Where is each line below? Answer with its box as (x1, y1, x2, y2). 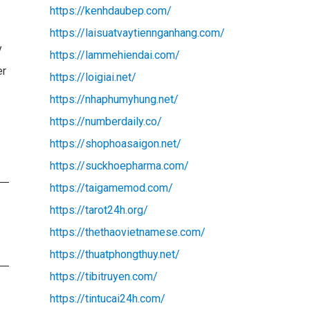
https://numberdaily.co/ (49, 114, 162, 128)
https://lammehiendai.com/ (49, 48, 180, 62)
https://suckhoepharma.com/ (49, 158, 189, 172)
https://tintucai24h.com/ (49, 291, 165, 305)
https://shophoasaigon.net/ (49, 136, 181, 150)
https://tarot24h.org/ (49, 203, 148, 217)
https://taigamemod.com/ (49, 181, 173, 194)
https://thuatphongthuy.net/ (49, 247, 180, 261)
